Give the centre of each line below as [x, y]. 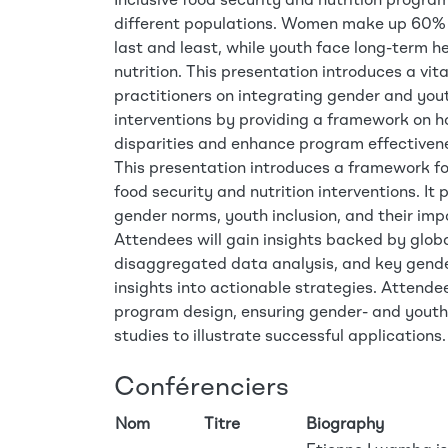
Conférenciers [201, 388]
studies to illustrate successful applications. [280, 337]
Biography [345, 425]
